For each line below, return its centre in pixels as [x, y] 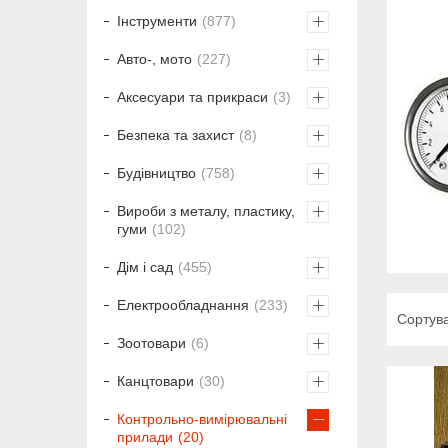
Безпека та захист [175, 134]
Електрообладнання [183, 304]
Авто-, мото [154, 58]
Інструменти [157, 20]
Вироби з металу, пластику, [206, 210]
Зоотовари [151, 342]
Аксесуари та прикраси [192, 96]
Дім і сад [145, 266]
